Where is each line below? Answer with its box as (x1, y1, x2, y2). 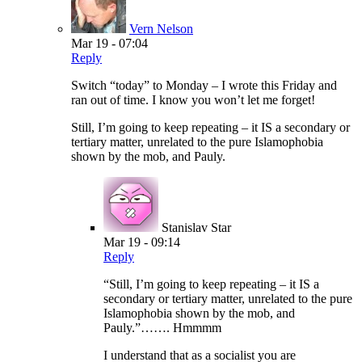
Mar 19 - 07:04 (71, 36, 148, 51)
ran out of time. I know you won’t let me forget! (71, 93, 315, 107)
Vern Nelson (129, 22, 193, 36)
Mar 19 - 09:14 (103, 235, 180, 250)
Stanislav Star (162, 221, 231, 235)
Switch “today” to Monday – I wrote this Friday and (71, 78, 337, 93)
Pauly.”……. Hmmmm (103, 321, 221, 335)
